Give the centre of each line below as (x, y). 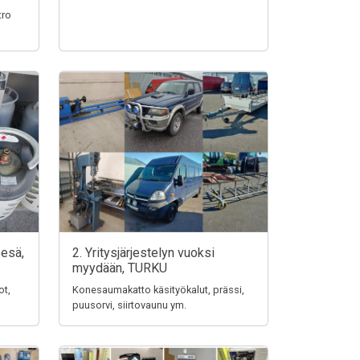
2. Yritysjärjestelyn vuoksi (143, 253)
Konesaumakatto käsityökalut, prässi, (158, 290)
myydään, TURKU (120, 268)
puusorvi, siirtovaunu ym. (129, 305)
